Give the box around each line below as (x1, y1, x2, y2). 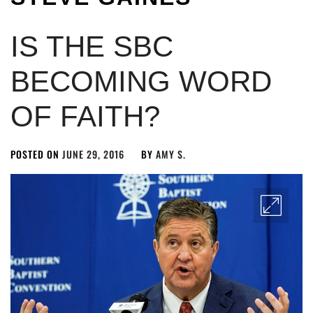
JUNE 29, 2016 (62, 147, 124, 161)
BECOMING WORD (10, 65, 272, 98)
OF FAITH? (10, 100, 160, 133)
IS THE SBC (10, 30, 173, 63)
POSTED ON (10, 147, 62, 161)
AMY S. (156, 147, 186, 161)
